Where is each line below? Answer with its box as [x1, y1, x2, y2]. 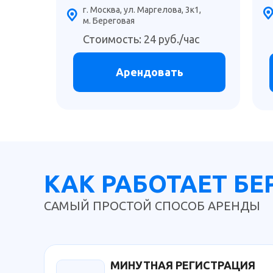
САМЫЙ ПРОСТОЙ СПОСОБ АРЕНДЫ [44, 199, 260, 213]
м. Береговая [83, 16, 135, 26]
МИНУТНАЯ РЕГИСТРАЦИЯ [110, 259, 255, 271]
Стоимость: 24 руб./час [83, 33, 199, 45]
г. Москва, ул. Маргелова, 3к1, [83, 5, 201, 15]
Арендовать [115, 66, 183, 78]
